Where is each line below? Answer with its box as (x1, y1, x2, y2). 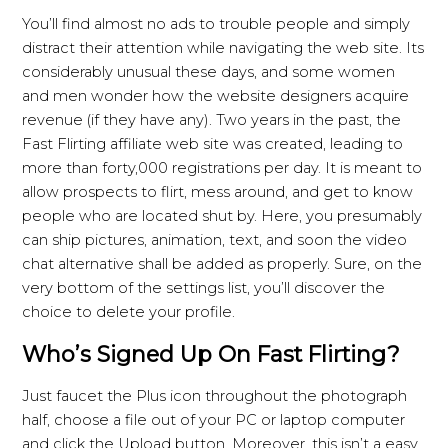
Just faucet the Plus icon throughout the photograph (22, 386, 408, 405)
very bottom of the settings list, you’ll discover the (22, 278, 386, 297)
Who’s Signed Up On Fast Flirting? (22, 340, 401, 367)
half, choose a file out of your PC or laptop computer (22, 410, 406, 429)
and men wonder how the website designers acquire (22, 86, 410, 105)
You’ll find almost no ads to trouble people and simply (22, 14, 411, 33)
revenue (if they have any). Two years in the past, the (22, 110, 402, 129)
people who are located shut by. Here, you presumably (22, 206, 423, 225)
